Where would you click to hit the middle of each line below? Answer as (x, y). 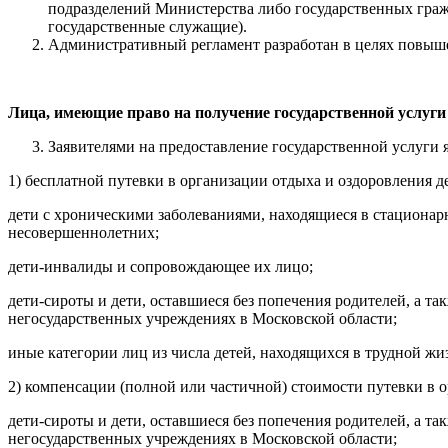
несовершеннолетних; (83, 232)
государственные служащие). (147, 26)
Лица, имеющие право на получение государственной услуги (227, 112)
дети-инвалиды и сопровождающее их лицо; (160, 266)
